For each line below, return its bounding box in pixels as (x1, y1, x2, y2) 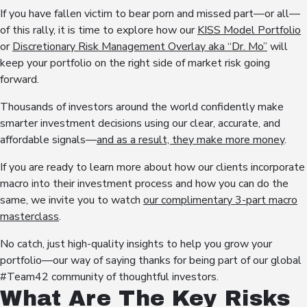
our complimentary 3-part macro (143, 193, 297, 208)
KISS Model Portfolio (197, 23, 301, 38)
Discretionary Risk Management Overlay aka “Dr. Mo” (12, 39, 267, 55)
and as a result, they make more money (97, 132, 284, 148)
